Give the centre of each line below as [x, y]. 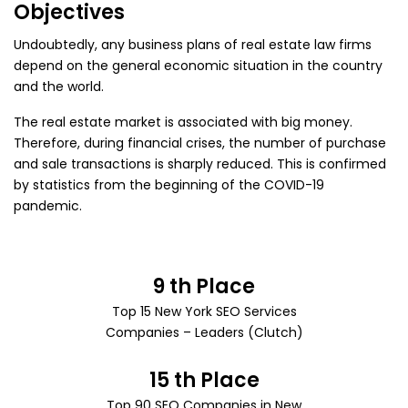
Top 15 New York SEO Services [204, 312]
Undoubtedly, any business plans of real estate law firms [193, 45]
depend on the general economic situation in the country [198, 66]
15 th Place [204, 381]
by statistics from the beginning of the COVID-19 [169, 185]
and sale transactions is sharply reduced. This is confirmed [200, 164]
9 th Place [204, 287]
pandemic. [48, 206]
